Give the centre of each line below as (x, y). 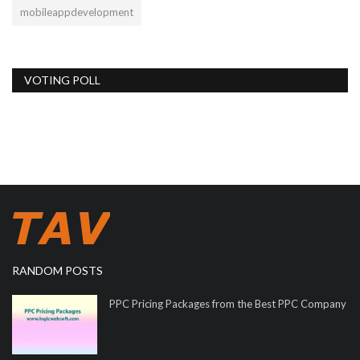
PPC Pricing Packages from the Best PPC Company (228, 304)
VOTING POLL (62, 80)
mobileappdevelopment (77, 12)
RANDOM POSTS (57, 271)
